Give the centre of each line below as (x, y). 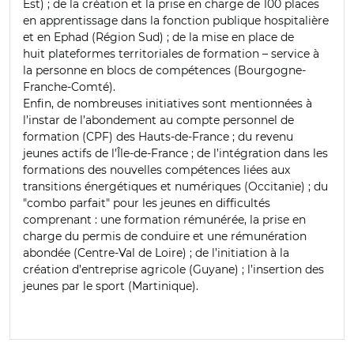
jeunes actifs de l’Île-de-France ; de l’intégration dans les (175, 153)
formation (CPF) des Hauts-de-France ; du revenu (158, 136)
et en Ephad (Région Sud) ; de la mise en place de (158, 37)
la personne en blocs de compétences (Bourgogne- (164, 70)
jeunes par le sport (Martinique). (111, 286)
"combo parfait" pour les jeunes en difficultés (147, 203)
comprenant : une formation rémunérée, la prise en (164, 219)
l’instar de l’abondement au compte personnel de (158, 120)
